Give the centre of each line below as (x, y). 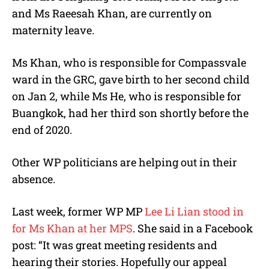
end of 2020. (42, 129)
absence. (34, 179)
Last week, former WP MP (78, 211)
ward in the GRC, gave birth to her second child (131, 79)
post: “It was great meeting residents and (115, 245)
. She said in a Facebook (193, 228)
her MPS (111, 228)
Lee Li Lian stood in (194, 211)
